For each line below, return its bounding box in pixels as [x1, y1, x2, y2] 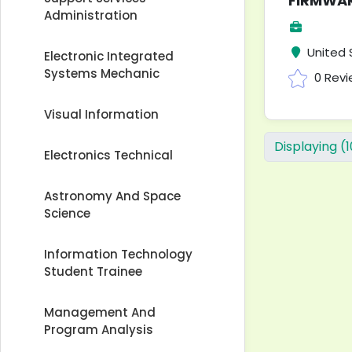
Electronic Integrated [44, 48, 174, 64]
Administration [44, 7, 137, 24]
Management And [44, 304, 156, 321]
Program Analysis [44, 321, 153, 338]
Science [44, 205, 90, 222]
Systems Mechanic [44, 65, 159, 82]
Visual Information [44, 106, 159, 123]
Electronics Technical [44, 147, 173, 163]
